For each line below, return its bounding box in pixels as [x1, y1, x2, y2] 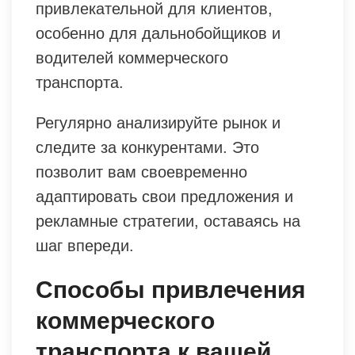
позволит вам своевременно [36, 162, 247, 181]
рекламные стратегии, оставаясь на [36, 212, 300, 230]
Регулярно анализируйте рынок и [36, 113, 281, 132]
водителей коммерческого [36, 48, 228, 67]
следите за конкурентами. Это [36, 138, 259, 156]
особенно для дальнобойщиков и [36, 24, 281, 42]
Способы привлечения [36, 276, 306, 303]
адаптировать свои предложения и [36, 187, 293, 205]
